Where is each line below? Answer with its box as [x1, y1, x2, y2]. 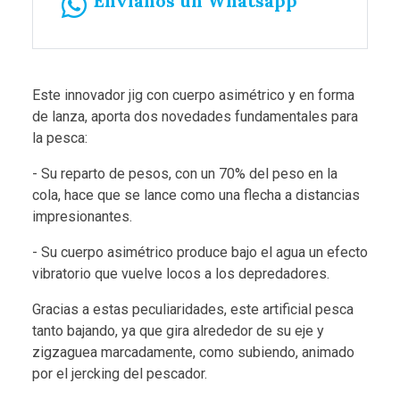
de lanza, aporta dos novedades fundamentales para [32, 107, 358, 125]
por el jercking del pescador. [32, 364, 207, 382]
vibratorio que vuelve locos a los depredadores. [32, 264, 329, 282]
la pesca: [32, 129, 87, 146]
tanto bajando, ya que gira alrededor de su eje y [32, 321, 324, 339]
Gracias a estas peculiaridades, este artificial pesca [32, 300, 354, 318]
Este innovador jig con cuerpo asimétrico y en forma [32, 86, 354, 104]
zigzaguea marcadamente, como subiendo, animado [32, 343, 354, 361]
